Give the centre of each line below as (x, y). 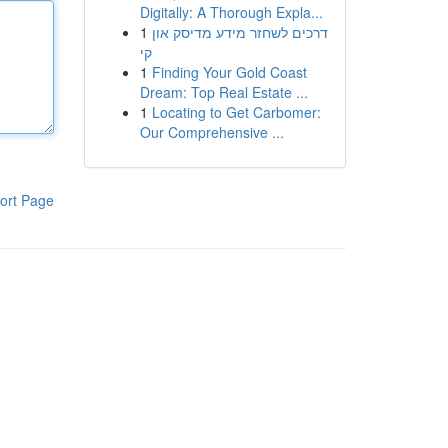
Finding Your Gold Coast (229, 72)
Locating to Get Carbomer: (236, 112)
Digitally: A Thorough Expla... (231, 12)
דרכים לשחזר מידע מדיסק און (239, 32)
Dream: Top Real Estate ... (223, 92)
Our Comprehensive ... (211, 132)
